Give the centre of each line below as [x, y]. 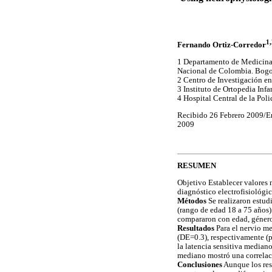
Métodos [193, 201]
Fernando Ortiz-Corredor [222, 45]
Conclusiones [200, 265]
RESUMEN [197, 166]
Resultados [196, 229]
